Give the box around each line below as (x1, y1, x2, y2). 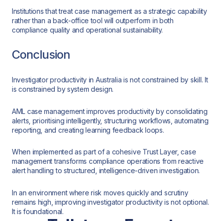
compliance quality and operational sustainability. (12, 25, 163, 34)
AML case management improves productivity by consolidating (12, 107, 208, 115)
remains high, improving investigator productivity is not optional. (12, 197, 209, 206)
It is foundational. (12, 207, 64, 216)
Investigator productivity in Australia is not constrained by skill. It (12, 75, 208, 84)
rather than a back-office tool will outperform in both (12, 16, 174, 25)
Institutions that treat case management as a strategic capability (12, 6, 207, 15)
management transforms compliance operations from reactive (12, 157, 204, 166)
